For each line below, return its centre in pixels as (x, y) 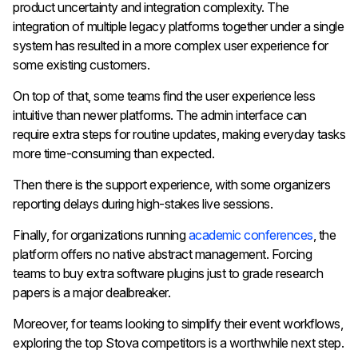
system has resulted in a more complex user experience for (171, 46)
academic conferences (251, 235)
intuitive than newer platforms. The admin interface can (160, 115)
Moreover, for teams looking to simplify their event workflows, (178, 324)
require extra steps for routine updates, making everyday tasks (179, 135)
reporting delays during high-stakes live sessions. (143, 204)
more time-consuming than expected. (115, 154)
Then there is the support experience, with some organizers (171, 185)
